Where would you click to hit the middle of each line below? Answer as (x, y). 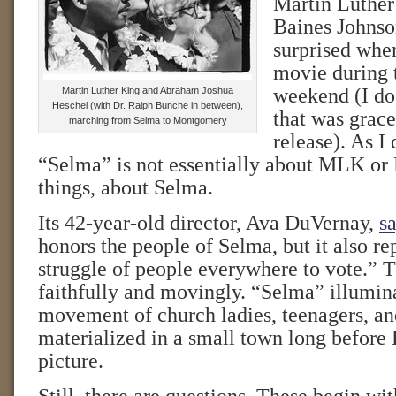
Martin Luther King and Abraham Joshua (148, 90)
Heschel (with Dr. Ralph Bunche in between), (148, 105)
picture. (71, 361)
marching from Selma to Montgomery (148, 120)
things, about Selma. (126, 187)
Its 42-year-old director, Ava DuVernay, (209, 223)
